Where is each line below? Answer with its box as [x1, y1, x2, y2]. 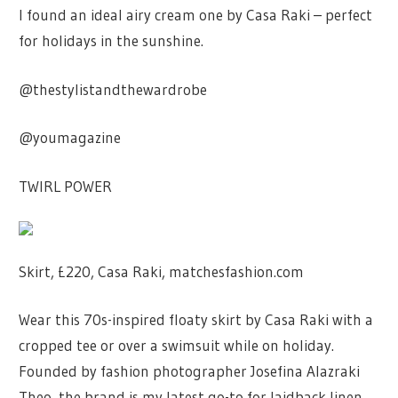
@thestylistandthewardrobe [19, 79, 208, 99]
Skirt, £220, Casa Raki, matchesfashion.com [19, 261, 305, 281]
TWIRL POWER [19, 176, 119, 195]
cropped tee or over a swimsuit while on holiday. [19, 336, 335, 355]
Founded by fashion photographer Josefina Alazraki [19, 362, 361, 381]
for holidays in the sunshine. [19, 31, 204, 51]
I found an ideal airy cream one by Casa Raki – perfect [19, 5, 373, 25]
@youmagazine [19, 128, 122, 147]
